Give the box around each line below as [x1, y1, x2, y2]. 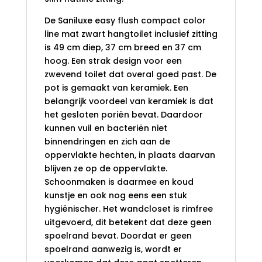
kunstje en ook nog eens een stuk [44, 189, 187, 202]
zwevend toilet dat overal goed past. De [44, 68, 216, 81]
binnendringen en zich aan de [44, 136, 170, 148]
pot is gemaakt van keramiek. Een [44, 82, 188, 94]
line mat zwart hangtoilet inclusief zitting [44, 28, 218, 40]
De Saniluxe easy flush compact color [44, 15, 206, 27]
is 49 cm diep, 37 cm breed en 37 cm [44, 42, 201, 54]
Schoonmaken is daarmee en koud [44, 176, 194, 188]
